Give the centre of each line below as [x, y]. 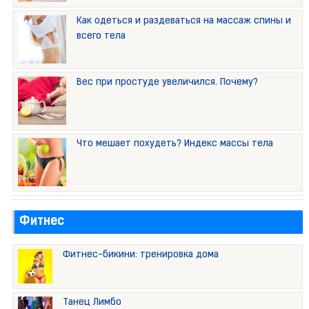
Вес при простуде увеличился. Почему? [167, 83]
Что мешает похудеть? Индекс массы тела [175, 144]
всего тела [101, 37]
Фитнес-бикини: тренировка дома [140, 255]
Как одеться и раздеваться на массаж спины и [183, 21]
